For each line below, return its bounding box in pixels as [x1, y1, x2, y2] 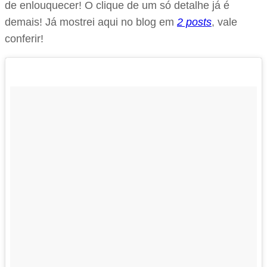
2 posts [177, 15, 212, 28]
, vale [212, 15, 237, 28]
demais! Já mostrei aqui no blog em [5, 15, 177, 28]
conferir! [5, 32, 44, 45]
